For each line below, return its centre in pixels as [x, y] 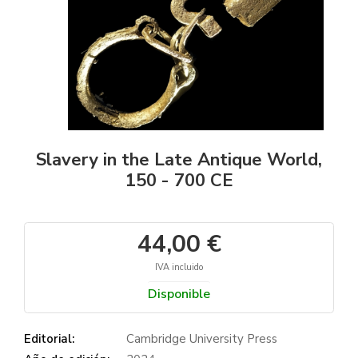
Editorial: [49, 338]
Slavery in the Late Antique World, [179, 159]
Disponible [179, 294]
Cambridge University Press [202, 338]
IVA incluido [179, 267]
